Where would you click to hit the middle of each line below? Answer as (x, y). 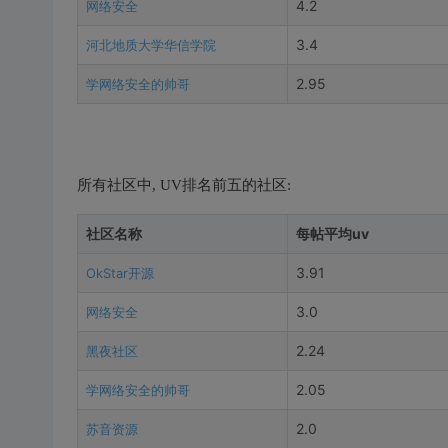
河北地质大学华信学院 (150, 45)
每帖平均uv (332, 233)
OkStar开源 (119, 273)
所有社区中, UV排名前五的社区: (183, 185)
